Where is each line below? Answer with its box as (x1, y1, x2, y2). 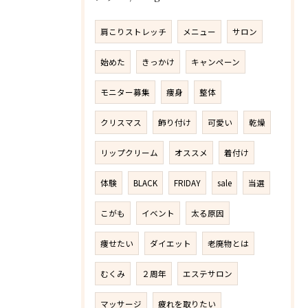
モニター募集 (100, 87, 150, 98)
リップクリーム (100, 147, 158, 158)
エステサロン (183, 268, 232, 279)
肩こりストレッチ (100, 26, 166, 37)
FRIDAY (174, 177, 201, 188)
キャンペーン (191, 56, 240, 67)
